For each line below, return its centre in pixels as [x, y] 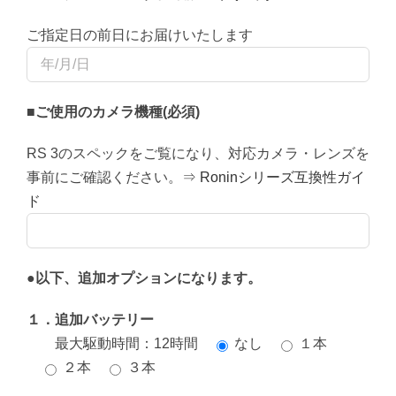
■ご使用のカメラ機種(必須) [113, 112]
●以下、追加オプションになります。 [144, 278]
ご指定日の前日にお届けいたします [140, 35]
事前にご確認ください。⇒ [113, 178]
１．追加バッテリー [90, 320]
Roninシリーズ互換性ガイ [282, 178]
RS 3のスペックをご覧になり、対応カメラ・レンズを [198, 154]
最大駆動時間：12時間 [112, 344]
